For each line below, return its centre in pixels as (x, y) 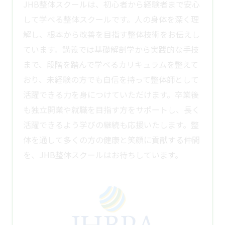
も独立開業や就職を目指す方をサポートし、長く (111, 109)
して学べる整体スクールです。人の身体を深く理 (111, 19)
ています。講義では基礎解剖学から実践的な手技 (111, 49)
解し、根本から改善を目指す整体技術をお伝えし (111, 34)
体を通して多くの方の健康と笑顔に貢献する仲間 (111, 139)
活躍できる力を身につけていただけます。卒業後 (111, 94)
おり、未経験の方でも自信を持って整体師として (111, 79)
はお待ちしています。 (143, 154)
